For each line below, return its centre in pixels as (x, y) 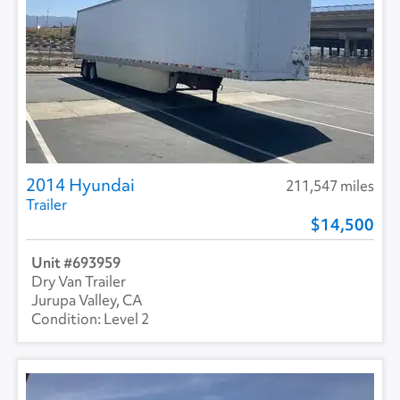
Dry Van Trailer (79, 282)
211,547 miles (330, 186)
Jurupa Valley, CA (87, 300)
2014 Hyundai (80, 185)
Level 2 (126, 319)
